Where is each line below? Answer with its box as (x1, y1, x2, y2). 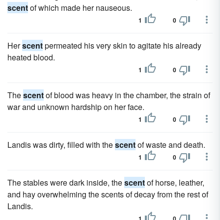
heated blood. (7, 52, 55, 63)
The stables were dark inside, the (7, 177, 124, 188)
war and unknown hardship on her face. (7, 101, 144, 112)
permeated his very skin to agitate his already (43, 40, 201, 51)
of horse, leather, (145, 177, 204, 188)
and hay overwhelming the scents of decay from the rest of (7, 189, 208, 200)
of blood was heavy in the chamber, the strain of (44, 89, 210, 101)
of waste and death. (136, 139, 205, 150)
